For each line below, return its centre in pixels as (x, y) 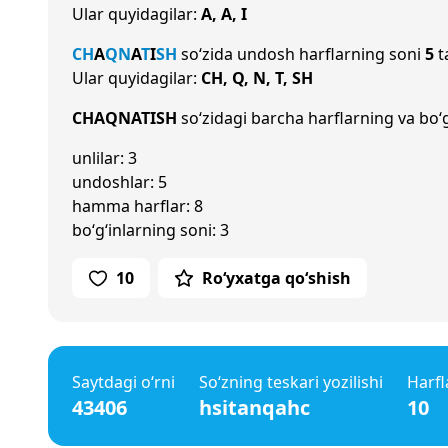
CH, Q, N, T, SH (257, 78)
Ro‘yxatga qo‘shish (276, 278)
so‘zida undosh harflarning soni (301, 54)
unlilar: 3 (104, 158)
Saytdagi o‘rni (123, 382)
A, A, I (224, 14)
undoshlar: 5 (119, 182)
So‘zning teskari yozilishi (291, 382)
